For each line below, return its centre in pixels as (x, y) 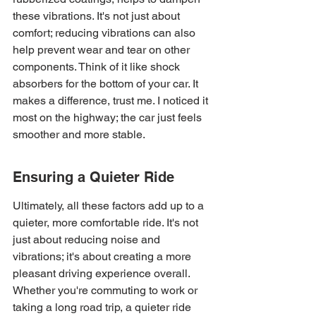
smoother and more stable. (79, 134)
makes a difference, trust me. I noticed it (112, 101)
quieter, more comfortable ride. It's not (107, 223)
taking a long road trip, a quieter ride (103, 307)
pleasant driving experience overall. (103, 273)
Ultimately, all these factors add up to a (110, 206)
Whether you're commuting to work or (107, 290)
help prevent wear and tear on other (103, 50)
